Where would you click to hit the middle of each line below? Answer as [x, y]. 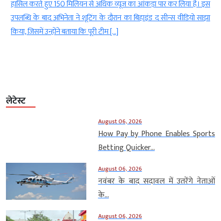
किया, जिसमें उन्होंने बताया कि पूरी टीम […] [65, 32]
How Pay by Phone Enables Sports [156, 134]
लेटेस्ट [16, 101]
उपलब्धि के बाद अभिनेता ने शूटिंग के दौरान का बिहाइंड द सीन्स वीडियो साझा [110, 18]
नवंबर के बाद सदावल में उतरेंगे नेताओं [156, 181]
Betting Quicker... [126, 147]
